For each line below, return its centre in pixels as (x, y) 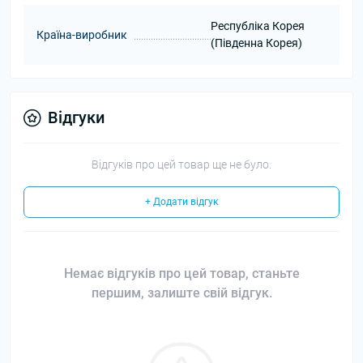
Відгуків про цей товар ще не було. (181, 164)
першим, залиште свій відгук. (181, 293)
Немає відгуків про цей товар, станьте (181, 273)
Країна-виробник (82, 34)
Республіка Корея (257, 26)
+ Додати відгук (181, 202)
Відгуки (76, 117)
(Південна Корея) (256, 43)
